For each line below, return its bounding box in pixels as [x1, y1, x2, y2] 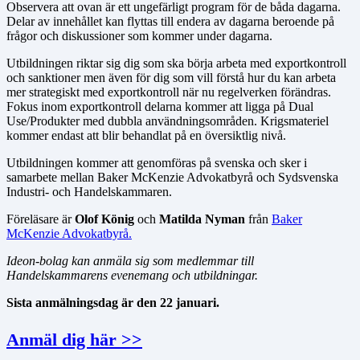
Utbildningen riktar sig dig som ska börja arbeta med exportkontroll [6, 56, 346, 71]
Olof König [75, 212, 134, 227]
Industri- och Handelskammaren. [6, 185, 172, 199]
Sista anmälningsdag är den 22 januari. [6, 296, 219, 310]
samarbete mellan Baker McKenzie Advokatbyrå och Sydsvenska [6, 170, 338, 185]
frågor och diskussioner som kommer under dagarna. [6, 29, 272, 43]
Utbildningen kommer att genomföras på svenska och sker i [6, 156, 307, 170]
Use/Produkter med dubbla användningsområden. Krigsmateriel [6, 114, 329, 129]
